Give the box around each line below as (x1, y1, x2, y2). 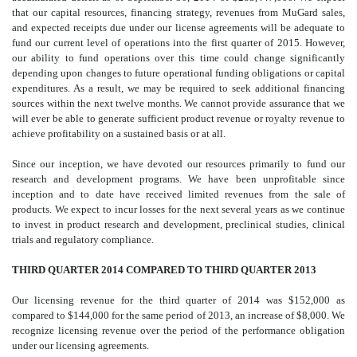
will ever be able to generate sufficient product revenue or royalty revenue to (12, 112, 345, 125)
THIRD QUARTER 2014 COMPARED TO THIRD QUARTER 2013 (12, 264, 316, 277)
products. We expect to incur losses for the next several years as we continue (12, 203, 345, 216)
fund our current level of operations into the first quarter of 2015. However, (12, 37, 345, 49)
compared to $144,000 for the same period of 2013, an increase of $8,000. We (12, 309, 345, 322)
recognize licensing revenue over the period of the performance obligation (12, 324, 345, 337)
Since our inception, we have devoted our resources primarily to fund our (12, 158, 345, 171)
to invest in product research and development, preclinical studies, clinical (12, 218, 345, 231)
